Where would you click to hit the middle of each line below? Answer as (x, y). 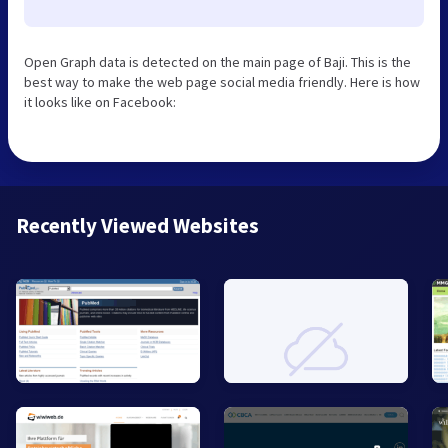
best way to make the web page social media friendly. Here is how (222, 81)
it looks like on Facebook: (100, 101)
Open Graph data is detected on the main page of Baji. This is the (217, 61)
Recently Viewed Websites (137, 225)
